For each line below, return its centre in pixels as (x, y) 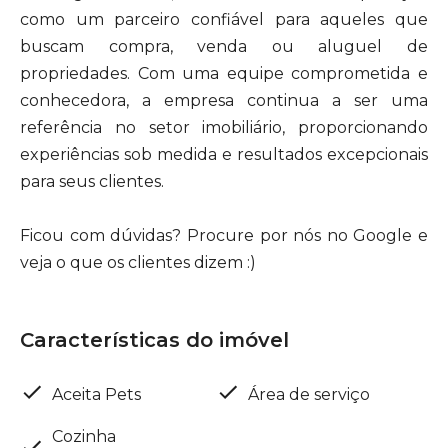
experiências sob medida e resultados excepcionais (224, 154)
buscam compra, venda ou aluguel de (224, 46)
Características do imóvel (154, 340)
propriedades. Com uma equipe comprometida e (224, 73)
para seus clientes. (92, 181)
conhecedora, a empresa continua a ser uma (224, 100)
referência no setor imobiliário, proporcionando (224, 127)
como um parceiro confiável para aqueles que (224, 19)
